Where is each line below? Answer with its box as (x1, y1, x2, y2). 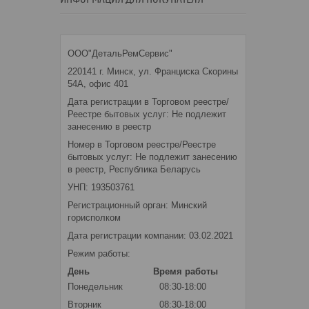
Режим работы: (68, 248, 130, 259)
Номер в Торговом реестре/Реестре (68, 139, 216, 150)
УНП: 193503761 (68, 181, 134, 192)
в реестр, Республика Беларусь (68, 163, 201, 175)
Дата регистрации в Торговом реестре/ (68, 96, 229, 107)
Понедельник (68, 281, 123, 292)
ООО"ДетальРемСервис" (68, 48, 172, 59)
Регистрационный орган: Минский (68, 199, 207, 210)
